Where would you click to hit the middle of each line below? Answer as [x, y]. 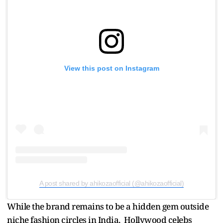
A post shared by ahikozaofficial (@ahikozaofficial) [111, 183]
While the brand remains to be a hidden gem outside [108, 207]
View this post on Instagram [111, 68]
